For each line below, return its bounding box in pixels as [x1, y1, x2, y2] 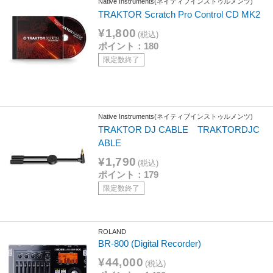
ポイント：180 [98, 40, 159, 51]
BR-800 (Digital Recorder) [98, 238, 202, 249]
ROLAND [98, 228, 127, 236]
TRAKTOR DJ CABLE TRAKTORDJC [98, 124, 260, 135]
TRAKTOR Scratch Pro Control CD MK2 [98, 9, 261, 19]
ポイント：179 [98, 169, 159, 180]
